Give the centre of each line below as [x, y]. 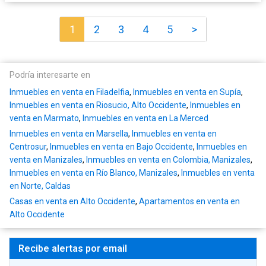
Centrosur [28, 147]
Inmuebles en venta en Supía [187, 92]
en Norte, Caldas [40, 186]
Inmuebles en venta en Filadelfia [69, 92]
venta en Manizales [46, 160]
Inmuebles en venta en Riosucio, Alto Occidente [98, 105]
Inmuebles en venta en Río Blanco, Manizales [94, 173]
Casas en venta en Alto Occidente [72, 202]
